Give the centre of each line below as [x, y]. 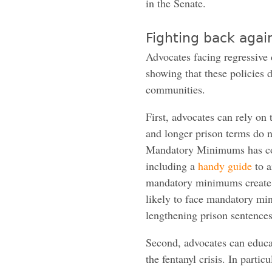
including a [172, 165]
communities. [175, 89]
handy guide [225, 165]
